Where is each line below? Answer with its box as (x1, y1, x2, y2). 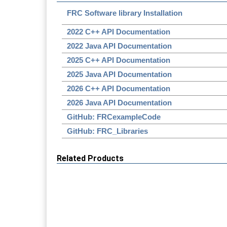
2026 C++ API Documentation (67, 84, 170, 93)
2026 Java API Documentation (67, 98, 172, 107)
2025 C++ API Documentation (67, 55, 170, 64)
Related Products (57, 153, 124, 163)
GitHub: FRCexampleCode (67, 112, 161, 121)
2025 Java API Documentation (67, 69, 172, 79)
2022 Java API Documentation (67, 41, 172, 50)
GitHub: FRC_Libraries (67, 126, 148, 135)
